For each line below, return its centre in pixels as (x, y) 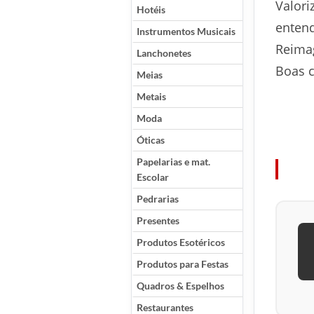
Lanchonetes (164, 53)
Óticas (151, 140)
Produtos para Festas (183, 264)
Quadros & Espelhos (180, 286)
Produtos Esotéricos (181, 242)
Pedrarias (158, 199)
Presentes (158, 220)
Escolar (153, 177)
